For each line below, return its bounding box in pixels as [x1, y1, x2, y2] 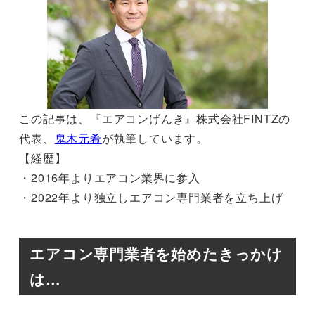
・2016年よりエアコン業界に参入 [19, 169, 200, 186]
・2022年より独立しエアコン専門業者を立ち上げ [19, 189, 283, 206]
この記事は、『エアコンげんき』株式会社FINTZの [19, 110, 291, 127]
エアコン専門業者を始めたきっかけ [30, 243, 283, 264]
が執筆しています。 [101, 130, 208, 147]
